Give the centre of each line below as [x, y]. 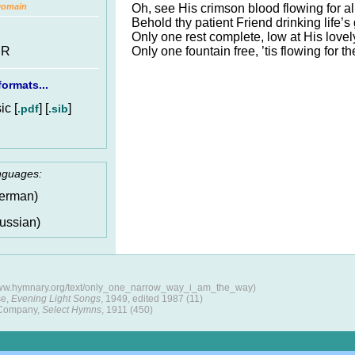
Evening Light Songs [56, 299]
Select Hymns [72, 310]
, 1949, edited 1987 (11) [152, 299]
